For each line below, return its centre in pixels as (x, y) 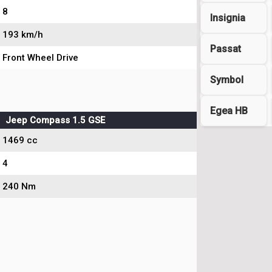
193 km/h (23, 35)
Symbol (227, 80)
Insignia (228, 18)
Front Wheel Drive (40, 58)
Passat (226, 49)
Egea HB (229, 110)
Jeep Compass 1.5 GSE (55, 120)
